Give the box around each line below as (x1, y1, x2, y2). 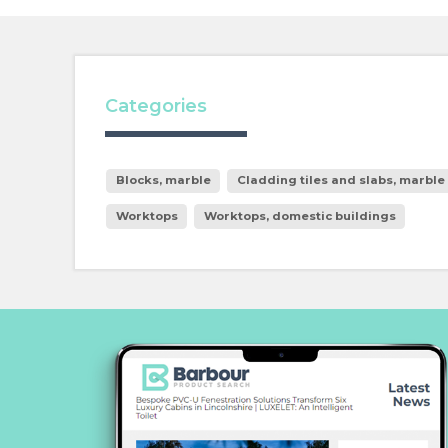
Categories (104, 95, 207, 118)
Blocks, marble (115, 173, 211, 188)
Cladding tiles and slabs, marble (236, 173, 445, 188)
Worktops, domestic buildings (203, 208, 396, 223)
